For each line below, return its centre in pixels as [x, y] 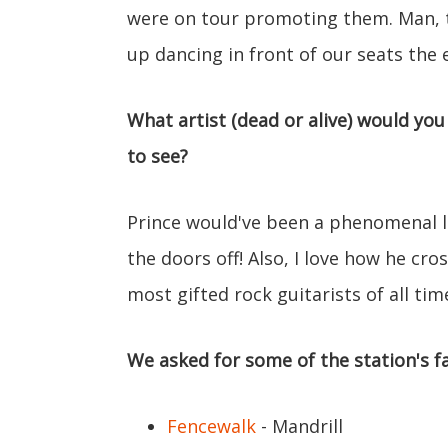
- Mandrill [299, 426]
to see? [157, 156]
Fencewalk [211, 426]
